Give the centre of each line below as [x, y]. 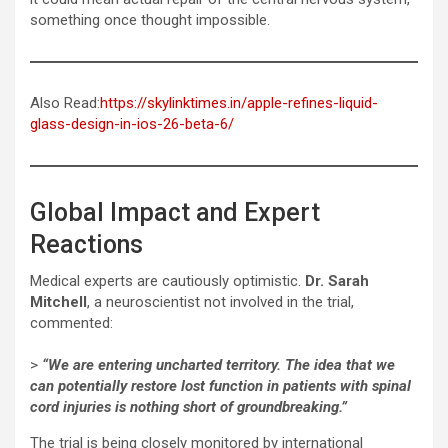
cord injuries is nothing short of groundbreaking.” [188, 406]
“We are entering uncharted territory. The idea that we [218, 364]
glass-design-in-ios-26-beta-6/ [132, 123]
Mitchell [58, 301]
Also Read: [65, 102]
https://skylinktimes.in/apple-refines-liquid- [239, 102]
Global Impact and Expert [175, 212]
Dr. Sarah [337, 280]
